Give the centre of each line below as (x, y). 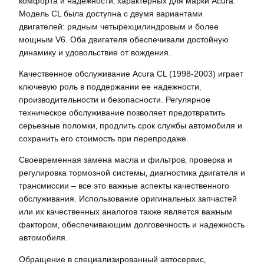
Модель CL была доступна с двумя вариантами (111, 13)
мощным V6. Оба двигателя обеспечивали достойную (124, 39)
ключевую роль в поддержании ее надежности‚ (110, 87)
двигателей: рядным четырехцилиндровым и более (119, 26)
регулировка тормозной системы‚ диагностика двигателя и (132, 173)
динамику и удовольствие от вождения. (95, 52)
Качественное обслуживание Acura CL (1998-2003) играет (131, 74)
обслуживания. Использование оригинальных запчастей (128, 199)
